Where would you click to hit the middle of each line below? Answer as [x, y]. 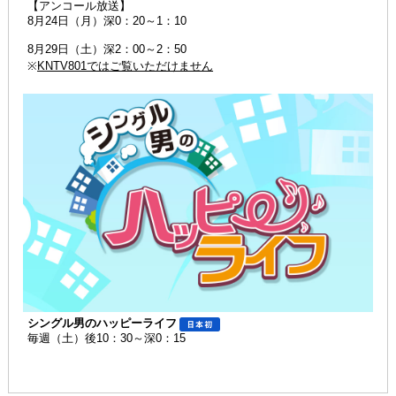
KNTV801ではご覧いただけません [126, 66]
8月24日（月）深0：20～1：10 [107, 21]
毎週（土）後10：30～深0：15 [107, 339]
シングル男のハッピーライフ [103, 324]
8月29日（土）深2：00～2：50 [107, 49]
